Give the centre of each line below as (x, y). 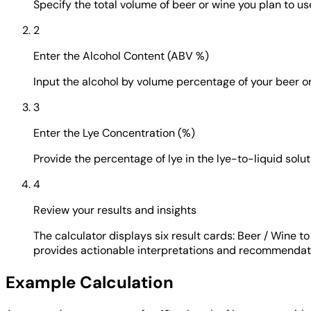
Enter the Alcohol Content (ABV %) (121, 56)
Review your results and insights (115, 210)
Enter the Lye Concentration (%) (114, 133)
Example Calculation (90, 282)
